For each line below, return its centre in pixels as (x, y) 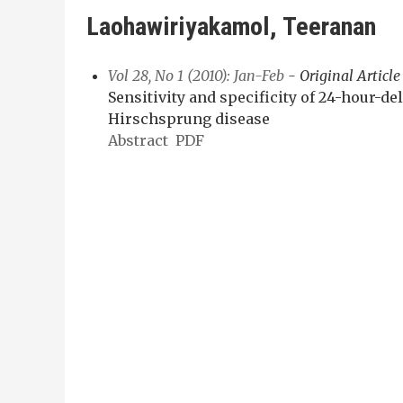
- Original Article (342, 75)
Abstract (138, 140)
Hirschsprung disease (189, 118)
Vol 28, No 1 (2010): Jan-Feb (196, 75)
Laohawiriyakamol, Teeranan (231, 26)
